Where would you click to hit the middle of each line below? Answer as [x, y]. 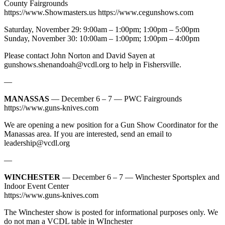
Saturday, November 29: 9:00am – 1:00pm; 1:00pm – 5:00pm [102, 29]
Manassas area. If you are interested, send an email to [88, 134]
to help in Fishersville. [145, 64]
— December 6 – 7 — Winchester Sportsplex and [140, 177]
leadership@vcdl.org [37, 143]
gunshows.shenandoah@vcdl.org [57, 64]
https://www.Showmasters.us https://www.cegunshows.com [99, 12]
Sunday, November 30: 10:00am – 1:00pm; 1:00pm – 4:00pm [102, 38]
